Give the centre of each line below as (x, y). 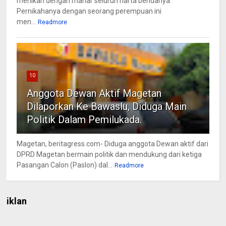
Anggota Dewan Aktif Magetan (94, 94)
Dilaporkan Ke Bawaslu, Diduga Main (107, 107)
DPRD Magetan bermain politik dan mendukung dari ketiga (109, 155)
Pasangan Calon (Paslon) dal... (65, 165)
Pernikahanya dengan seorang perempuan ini (89, 11)
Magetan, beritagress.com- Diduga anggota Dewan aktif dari (113, 144)
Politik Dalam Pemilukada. (84, 120)
